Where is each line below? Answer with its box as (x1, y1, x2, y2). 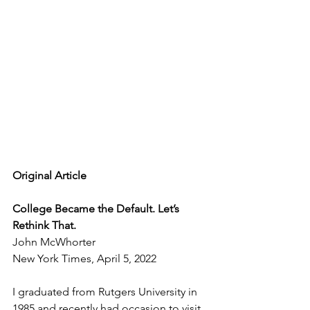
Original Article (12, 169, 86, 183)
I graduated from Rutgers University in (12, 285, 200, 299)
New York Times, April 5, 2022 (12, 252, 156, 266)
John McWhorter (12, 235, 95, 249)
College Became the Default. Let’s (12, 202, 182, 216)
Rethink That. (12, 219, 76, 232)
